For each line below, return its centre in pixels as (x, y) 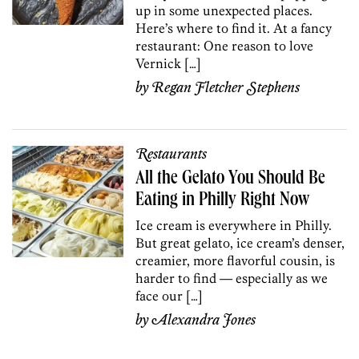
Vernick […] (169, 63)
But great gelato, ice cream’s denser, (240, 242)
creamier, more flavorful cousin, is (236, 260)
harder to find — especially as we (232, 278)
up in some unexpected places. (224, 10)
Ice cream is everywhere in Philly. (234, 225)
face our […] (169, 295)
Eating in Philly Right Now (223, 201)
